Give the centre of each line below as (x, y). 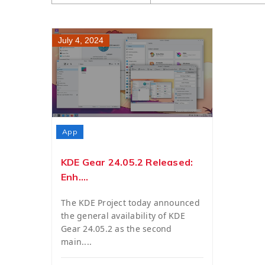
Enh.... (75, 177)
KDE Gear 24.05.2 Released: (127, 162)
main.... (76, 242)
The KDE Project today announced (130, 203)
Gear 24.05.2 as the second (117, 229)
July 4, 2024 (81, 40)
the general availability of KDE (123, 216)
